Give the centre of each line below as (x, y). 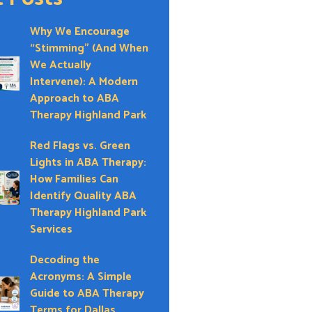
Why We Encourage (80, 31)
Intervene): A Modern (84, 81)
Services (52, 229)
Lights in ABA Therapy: (88, 162)
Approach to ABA (75, 98)
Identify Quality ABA (84, 196)
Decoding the (65, 260)
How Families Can (75, 179)
